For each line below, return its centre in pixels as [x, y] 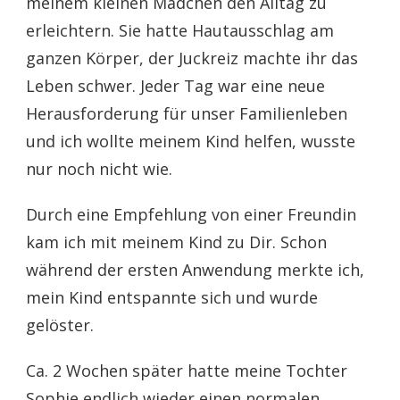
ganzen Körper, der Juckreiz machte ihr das [192, 58]
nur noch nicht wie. [99, 169]
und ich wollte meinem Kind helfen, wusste [191, 142]
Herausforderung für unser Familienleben [187, 114]
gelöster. [60, 325]
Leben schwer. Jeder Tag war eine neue [175, 86]
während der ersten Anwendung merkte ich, [195, 270]
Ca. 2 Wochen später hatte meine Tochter [187, 371]
